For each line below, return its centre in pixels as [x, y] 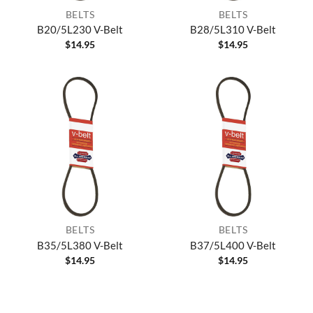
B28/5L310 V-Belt [233, 30]
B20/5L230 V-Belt [80, 30]
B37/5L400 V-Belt [233, 245]
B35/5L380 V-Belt [80, 245]
